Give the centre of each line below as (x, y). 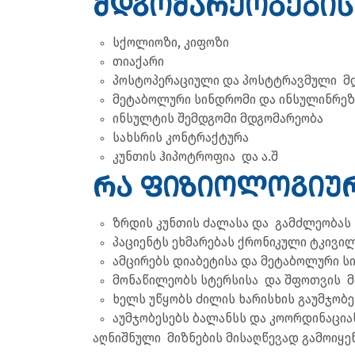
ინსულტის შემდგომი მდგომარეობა (219, 118)
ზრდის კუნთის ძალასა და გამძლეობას (232, 223)
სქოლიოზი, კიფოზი (171, 42)
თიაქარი (138, 61)
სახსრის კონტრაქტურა (181, 137)
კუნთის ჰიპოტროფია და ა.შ (195, 156)
